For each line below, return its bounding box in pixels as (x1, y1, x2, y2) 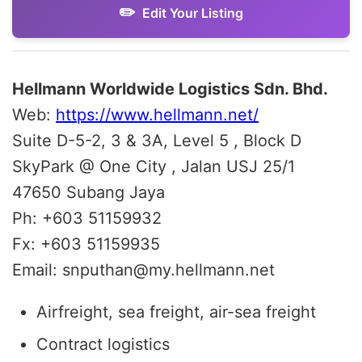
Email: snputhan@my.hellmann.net (12, 259, 275, 280)
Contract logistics (36, 334, 170, 354)
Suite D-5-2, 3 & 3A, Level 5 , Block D (12, 130, 301, 150)
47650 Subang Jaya (12, 182, 165, 202)
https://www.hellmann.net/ (56, 104, 259, 124)
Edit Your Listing (142, 4, 243, 21)
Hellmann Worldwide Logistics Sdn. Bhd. (12, 78, 328, 99)
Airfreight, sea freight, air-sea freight (36, 301, 316, 322)
